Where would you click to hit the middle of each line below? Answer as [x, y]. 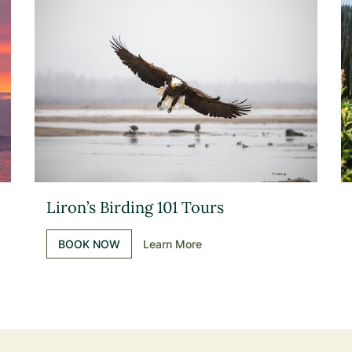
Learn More [172, 244]
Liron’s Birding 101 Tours [135, 207]
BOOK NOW [89, 244]
